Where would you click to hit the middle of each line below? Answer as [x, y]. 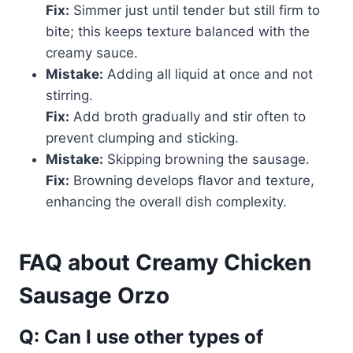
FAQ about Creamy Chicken [165, 263]
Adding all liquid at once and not [208, 74]
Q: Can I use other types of [141, 337]
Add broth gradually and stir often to [188, 117]
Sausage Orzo [94, 296]
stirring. [69, 96]
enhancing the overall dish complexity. [166, 202]
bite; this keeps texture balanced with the [178, 32]
